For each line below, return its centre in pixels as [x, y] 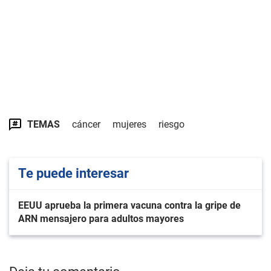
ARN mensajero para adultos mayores [101, 219]
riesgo [171, 124]
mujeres [129, 124]
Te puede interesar [73, 173]
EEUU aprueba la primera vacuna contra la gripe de [129, 205]
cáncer [86, 124]
